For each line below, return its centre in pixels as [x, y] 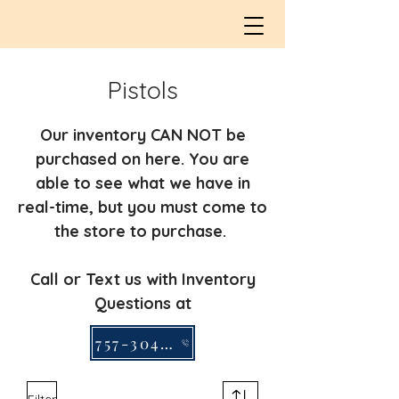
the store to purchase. [142, 231]
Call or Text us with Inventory [142, 279]
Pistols [142, 90]
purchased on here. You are [142, 159]
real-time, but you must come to [142, 207]
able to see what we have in [142, 183]
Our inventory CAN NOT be [142, 135]
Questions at [142, 303]
